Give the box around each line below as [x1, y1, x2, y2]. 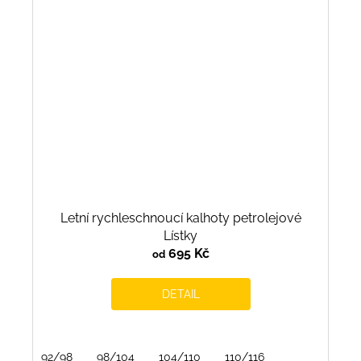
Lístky [164, 228, 197, 244]
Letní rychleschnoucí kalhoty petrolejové [60, 210, 301, 226]
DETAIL [161, 288, 200, 301]
